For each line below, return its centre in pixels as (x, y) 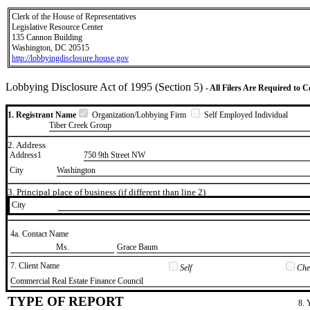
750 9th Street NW (115, 155)
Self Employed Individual (245, 115)
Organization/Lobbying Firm (139, 115)
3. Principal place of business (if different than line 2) (107, 192)
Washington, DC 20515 (51, 48)
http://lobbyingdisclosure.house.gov (70, 58)
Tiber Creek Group (80, 125)
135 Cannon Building (47, 37)
